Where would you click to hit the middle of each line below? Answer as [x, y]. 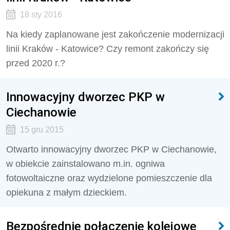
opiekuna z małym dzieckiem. [66, 193]
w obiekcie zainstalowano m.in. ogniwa [85, 164]
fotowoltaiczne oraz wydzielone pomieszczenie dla [109, 178]
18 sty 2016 [41, 15]
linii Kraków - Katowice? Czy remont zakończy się [108, 49]
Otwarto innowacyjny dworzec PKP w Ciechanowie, [111, 149]
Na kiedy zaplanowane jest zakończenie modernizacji [115, 34]
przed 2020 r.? [36, 63]
